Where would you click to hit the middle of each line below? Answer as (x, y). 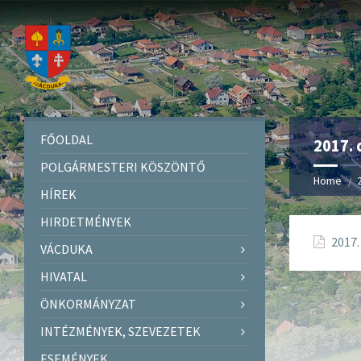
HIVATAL (64, 276)
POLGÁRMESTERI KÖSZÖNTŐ (123, 166)
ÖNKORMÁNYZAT (88, 303)
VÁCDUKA (66, 249)
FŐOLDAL (66, 139)
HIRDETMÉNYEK (86, 221)
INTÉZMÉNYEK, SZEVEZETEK (120, 331)
